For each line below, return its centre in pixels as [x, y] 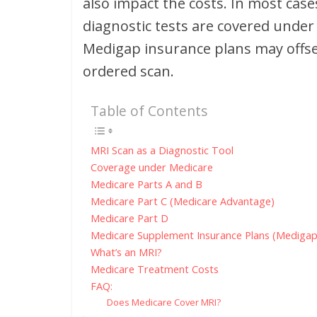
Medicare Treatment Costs [155, 270]
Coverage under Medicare [152, 168]
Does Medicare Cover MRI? [163, 302]
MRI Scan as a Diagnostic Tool [162, 151]
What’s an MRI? [126, 253]
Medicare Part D [129, 219]
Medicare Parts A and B [146, 185]
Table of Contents [149, 111]
